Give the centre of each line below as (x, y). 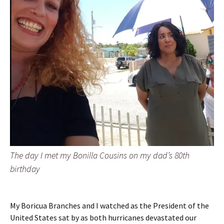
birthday (25, 169)
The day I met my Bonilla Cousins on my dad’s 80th (100, 155)
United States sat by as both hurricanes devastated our (103, 218)
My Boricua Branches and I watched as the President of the (109, 206)
